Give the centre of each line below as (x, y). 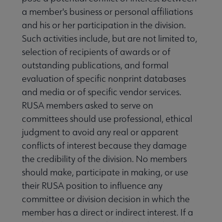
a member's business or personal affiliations (107, 11)
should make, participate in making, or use (105, 172)
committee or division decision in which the (106, 199)
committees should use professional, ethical (107, 118)
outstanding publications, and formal (95, 65)
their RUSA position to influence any (92, 185)
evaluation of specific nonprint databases (104, 78)
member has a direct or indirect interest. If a (108, 212)
